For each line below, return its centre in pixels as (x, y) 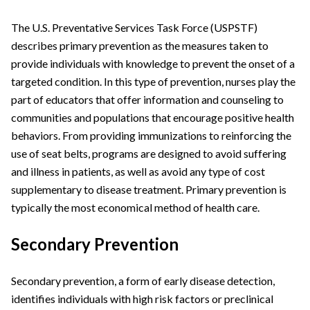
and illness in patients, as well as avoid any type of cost (138, 172)
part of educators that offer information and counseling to (147, 100)
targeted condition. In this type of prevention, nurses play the (153, 82)
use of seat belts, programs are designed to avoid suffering (149, 154)
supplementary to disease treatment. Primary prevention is (149, 190)
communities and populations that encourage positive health (153, 118)
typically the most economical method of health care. (135, 208)
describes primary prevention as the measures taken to (140, 46)
